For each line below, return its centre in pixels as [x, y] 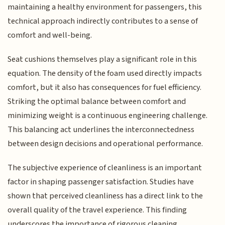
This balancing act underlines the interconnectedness [101, 130]
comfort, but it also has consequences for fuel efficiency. [105, 87]
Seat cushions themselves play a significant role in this [102, 59]
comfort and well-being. [50, 35]
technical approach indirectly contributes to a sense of [103, 21]
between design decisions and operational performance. [105, 144]
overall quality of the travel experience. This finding [97, 210]
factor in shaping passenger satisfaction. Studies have [101, 182]
